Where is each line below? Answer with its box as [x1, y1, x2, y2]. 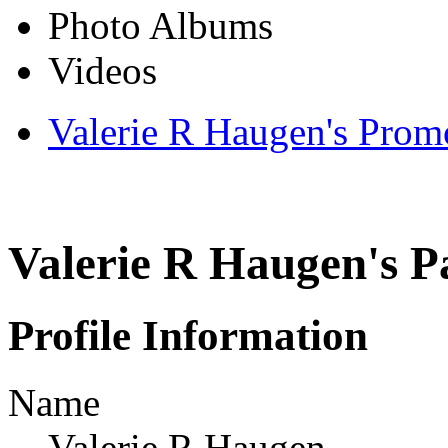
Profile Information [8, 312, 368, 360]
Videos [48, 48, 157, 92]
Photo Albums [48, 3, 273, 47]
